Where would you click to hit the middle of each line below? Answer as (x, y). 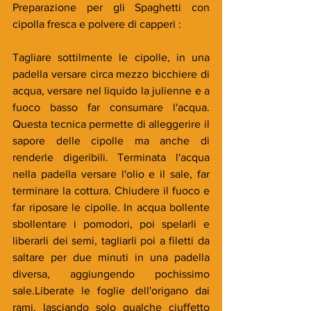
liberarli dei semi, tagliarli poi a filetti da (111, 241)
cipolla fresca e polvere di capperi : (97, 24)
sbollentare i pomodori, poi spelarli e (111, 224)
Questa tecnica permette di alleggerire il (111, 124)
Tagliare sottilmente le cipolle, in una (111, 57)
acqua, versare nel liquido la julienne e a (111, 91)
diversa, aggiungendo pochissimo (111, 274)
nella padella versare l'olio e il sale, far (111, 174)
